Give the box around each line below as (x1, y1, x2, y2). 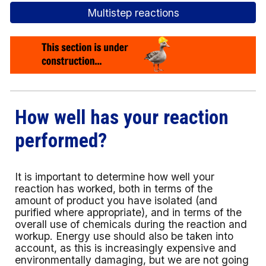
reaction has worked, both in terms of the (15, 182, 213, 195)
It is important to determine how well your (15, 170, 215, 183)
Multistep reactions (87, 6, 179, 19)
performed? (15, 129, 107, 152)
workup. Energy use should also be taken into (15, 230, 234, 242)
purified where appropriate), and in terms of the (15, 206, 242, 218)
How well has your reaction (15, 106, 229, 129)
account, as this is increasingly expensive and (15, 242, 237, 254)
